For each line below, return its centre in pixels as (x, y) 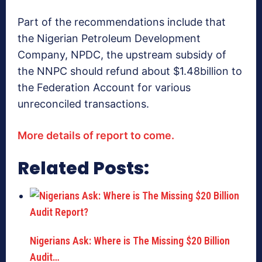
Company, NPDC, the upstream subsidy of (122, 55)
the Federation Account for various (104, 88)
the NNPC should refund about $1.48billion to (130, 71)
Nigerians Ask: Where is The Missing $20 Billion (130, 241)
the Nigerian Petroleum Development (109, 39)
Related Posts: (83, 169)
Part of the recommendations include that (122, 22)
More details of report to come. (96, 136)
